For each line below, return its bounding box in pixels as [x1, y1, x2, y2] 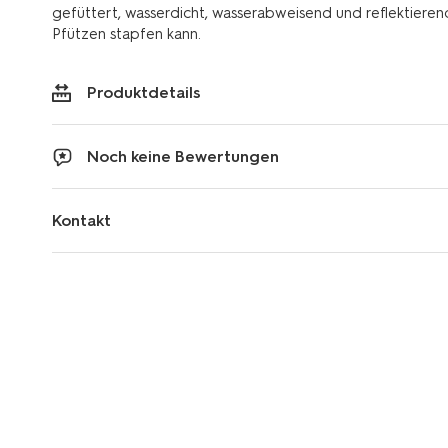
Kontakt [52, 210, 111, 230]
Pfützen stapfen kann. [52, 24, 201, 43]
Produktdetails [87, 82, 201, 102]
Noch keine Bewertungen [87, 146, 279, 166]
